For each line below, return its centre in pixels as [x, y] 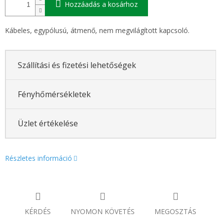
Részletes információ [38, 158]
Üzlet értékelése [48, 123]
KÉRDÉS [38, 212]
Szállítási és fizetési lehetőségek [77, 65]
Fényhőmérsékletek [54, 94]
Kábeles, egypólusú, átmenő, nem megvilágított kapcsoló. [97, 31]
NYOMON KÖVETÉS [103, 212]
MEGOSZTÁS [175, 212]
